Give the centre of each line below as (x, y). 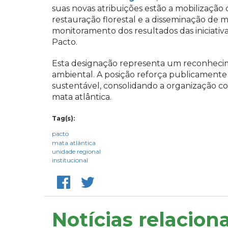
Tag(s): (63, 118)
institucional (70, 160)
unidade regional (76, 151)
